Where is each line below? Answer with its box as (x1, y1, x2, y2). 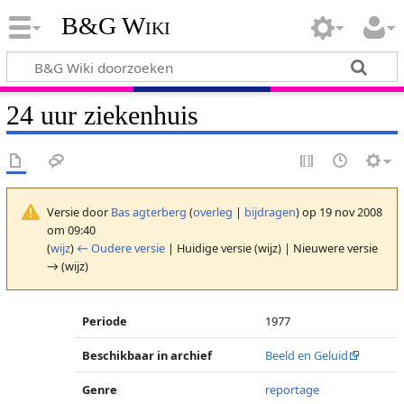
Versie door (46, 203, 111, 220)
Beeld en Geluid (265, 347, 349, 363)
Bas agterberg (110, 203, 187, 220)
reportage (265, 381, 320, 398)
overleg (192, 203, 233, 220)
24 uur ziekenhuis (5, 99, 198, 131)
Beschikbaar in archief (82, 347, 213, 363)
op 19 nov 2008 (298, 203, 382, 220)
